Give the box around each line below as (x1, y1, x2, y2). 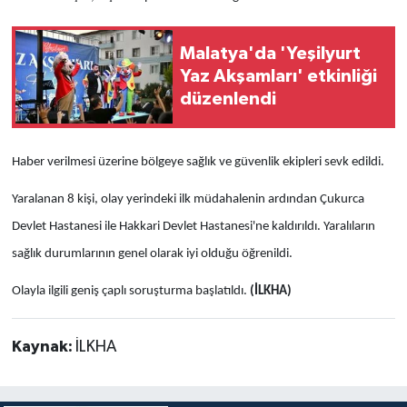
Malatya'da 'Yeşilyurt (180, 45, 361, 64)
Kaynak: (11, 338, 75, 355)
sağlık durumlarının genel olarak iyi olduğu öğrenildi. (11, 246, 293, 261)
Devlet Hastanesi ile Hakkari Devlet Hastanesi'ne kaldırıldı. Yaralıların (11, 219, 375, 233)
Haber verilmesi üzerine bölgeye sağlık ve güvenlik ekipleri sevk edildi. (11, 154, 384, 169)
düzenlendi (180, 90, 276, 109)
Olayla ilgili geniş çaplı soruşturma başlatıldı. (11, 283, 250, 298)
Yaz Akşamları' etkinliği (180, 67, 377, 86)
